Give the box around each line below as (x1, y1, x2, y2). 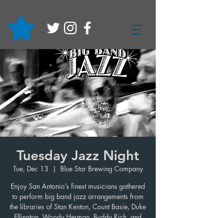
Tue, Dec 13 (13, 164, 49, 173)
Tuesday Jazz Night (17, 147, 139, 163)
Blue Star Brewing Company (60, 164, 143, 173)
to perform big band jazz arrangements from (12, 192, 144, 201)
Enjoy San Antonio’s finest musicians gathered (11, 182, 145, 191)
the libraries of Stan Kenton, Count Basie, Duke (10, 202, 146, 211)
